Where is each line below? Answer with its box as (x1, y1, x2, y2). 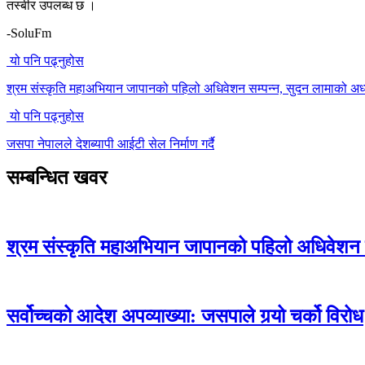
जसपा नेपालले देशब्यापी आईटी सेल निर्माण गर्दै (7, 136, 214, 151)
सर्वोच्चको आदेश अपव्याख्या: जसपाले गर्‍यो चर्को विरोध (7, 306, 363, 328)
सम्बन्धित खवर (7, 167, 107, 189)
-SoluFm (7, 25, 51, 40)
